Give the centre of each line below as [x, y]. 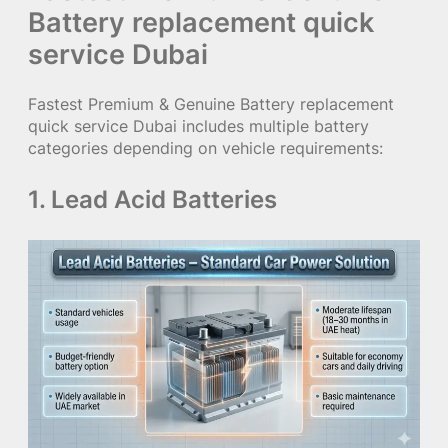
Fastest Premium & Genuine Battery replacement [211, 103]
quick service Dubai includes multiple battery [198, 125]
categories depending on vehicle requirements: [205, 147]
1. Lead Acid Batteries [152, 199]
